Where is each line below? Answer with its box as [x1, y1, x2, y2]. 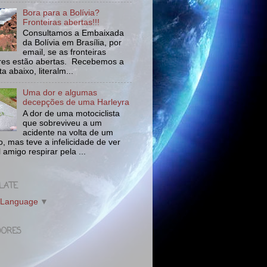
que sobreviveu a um [23, 118, 103, 128]
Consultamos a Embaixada [23, 29, 125, 38]
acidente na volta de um [23, 128, 114, 137]
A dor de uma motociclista [23, 108, 120, 118]
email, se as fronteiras [23, 48, 107, 57]
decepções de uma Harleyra [23, 98, 130, 107]
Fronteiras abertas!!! [23, 17, 100, 27]
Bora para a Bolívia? [23, 8, 100, 17]
